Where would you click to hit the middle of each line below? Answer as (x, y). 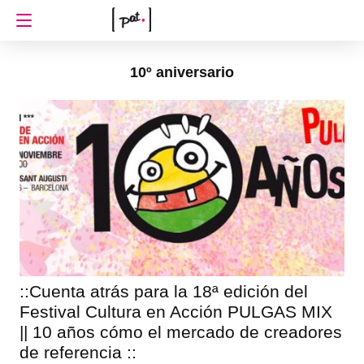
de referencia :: (78, 352)
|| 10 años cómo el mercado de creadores (180, 331)
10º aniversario (182, 72)
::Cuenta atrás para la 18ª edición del (163, 291)
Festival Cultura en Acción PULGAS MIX (175, 311)
